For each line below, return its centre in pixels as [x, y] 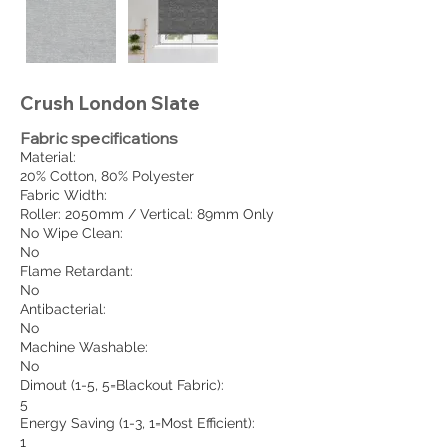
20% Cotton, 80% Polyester [107, 176]
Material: [48, 157]
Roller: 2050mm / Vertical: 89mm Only [147, 214]
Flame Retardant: [76, 271]
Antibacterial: [63, 309]
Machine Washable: [84, 347]
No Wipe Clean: [71, 233]
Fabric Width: [63, 195]
